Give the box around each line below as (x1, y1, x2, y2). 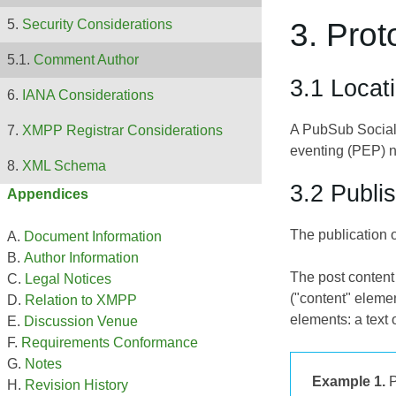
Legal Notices (25, 271, 111, 287)
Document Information (24, 229, 162, 245)
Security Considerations (22, 17, 172, 33)
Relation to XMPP (25, 293, 137, 308)
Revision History (25, 377, 128, 393)
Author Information (24, 250, 139, 266)
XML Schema (22, 158, 106, 174)
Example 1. (312, 373, 385, 389)
